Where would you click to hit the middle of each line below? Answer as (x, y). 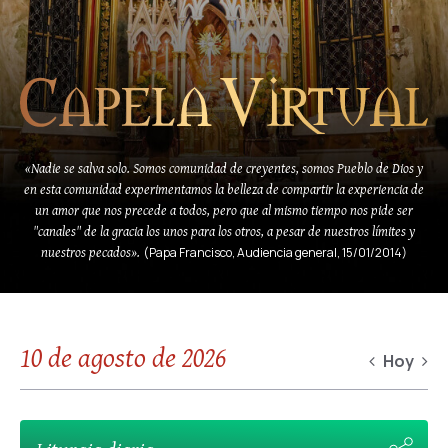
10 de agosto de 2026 (123, 356)
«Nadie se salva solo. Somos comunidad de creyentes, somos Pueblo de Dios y (224, 168)
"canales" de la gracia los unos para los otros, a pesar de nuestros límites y (224, 231)
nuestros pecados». (90, 252)
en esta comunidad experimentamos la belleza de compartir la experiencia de (224, 189)
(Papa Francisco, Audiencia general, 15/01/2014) (275, 252)
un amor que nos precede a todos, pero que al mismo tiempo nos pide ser (224, 210)
